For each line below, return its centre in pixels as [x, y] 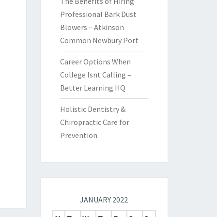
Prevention [78, 135]
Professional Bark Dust [98, 14]
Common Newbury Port [99, 40]
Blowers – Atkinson [92, 27]
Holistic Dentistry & [93, 109]
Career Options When [95, 62]
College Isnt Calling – [95, 75]
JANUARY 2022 [104, 200]
